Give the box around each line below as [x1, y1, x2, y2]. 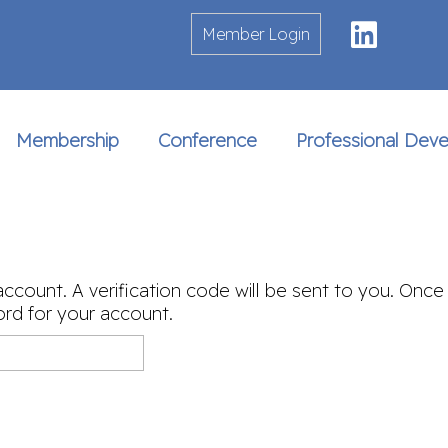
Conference [158, 129, 258, 152]
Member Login [202, 24, 310, 44]
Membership [16, 129, 120, 152]
